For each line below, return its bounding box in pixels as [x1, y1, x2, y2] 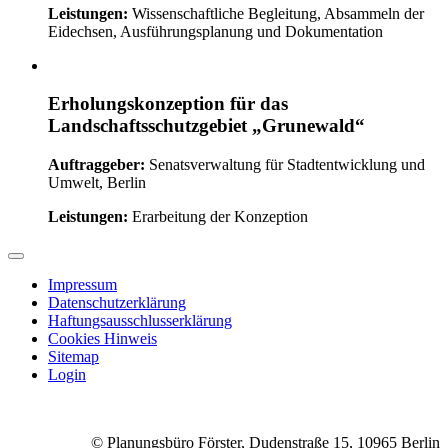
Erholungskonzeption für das [48, 93, 288, 115]
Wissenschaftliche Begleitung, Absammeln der [128, 4, 424, 22]
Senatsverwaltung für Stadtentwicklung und [145, 156, 425, 174]
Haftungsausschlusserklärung [48, 312, 232, 330]
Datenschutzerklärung [48, 294, 186, 312]
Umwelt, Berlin [48, 174, 146, 192]
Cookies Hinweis [48, 330, 157, 348]
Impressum [48, 276, 117, 294]
